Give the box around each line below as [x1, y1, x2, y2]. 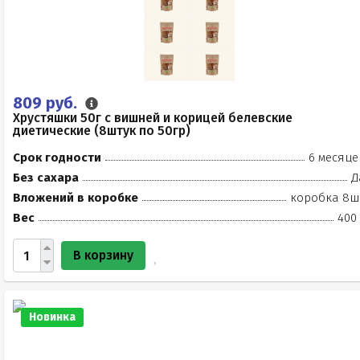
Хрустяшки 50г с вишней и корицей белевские [13, 110, 292, 125]
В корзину [73, 247, 133, 263]
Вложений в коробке [13, 190, 138, 205]
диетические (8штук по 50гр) [13, 123, 190, 138]
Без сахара [13, 170, 79, 185]
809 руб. [13, 93, 81, 112]
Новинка [29, 310, 76, 324]
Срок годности [13, 150, 101, 165]
